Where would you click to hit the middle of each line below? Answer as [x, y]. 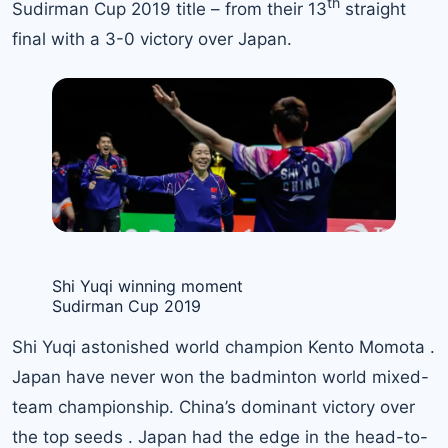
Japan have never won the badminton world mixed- [220, 376]
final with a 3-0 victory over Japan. [152, 38]
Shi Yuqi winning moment [147, 285]
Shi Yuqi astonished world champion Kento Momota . [223, 346]
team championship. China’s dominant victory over [213, 406]
